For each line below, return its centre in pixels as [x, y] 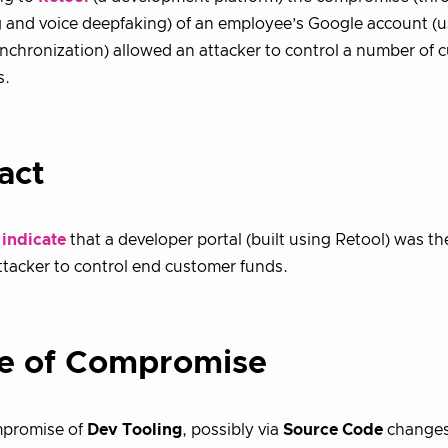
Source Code [333, 429]
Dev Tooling [134, 429]
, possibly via [232, 429]
